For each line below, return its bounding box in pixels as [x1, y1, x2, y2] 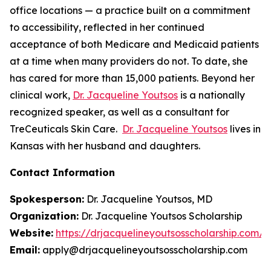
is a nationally [178, 88, 245, 101]
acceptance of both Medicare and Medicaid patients [10, 38, 259, 50]
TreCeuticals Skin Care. [10, 122, 122, 135]
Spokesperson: [10, 192, 84, 205]
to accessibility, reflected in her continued [10, 21, 204, 33]
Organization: [10, 209, 79, 222]
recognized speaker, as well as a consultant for [10, 105, 229, 118]
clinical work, [10, 88, 73, 101]
